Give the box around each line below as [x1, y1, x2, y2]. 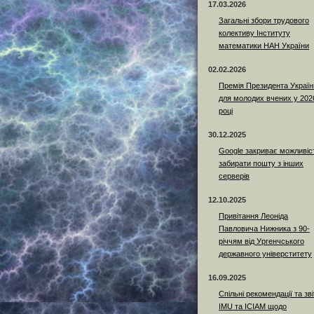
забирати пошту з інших [219, 159, 303, 168]
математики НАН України [219, 41, 309, 50]
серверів [219, 172, 250, 181]
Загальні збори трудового [219, 16, 309, 25]
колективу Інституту [219, 29, 290, 38]
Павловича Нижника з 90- [219, 224, 310, 233]
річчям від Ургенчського [219, 237, 304, 246]
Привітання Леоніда [219, 212, 288, 221]
